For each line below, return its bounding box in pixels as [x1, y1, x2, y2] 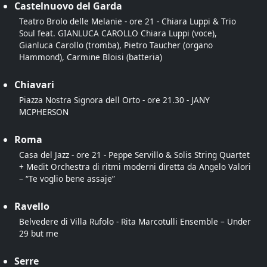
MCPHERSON [19, 105, 69, 117]
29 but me [19, 227, 58, 239]
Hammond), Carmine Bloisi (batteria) [19, 51, 162, 63]
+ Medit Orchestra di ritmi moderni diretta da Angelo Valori [19, 160, 251, 172]
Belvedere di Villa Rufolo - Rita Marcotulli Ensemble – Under [19, 215, 251, 227]
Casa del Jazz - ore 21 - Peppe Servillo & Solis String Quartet [19, 148, 250, 160]
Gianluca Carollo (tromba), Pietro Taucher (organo [19, 39, 213, 51]
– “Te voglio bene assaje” [19, 172, 115, 184]
